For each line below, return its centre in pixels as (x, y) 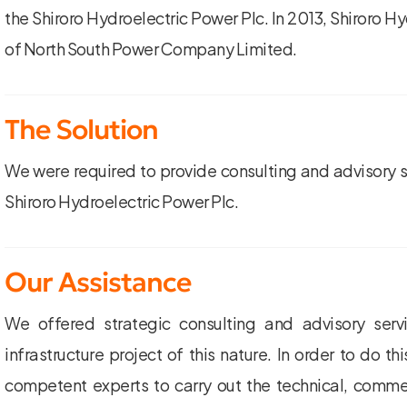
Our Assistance (98, 282)
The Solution (81, 129)
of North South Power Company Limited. (151, 48)
